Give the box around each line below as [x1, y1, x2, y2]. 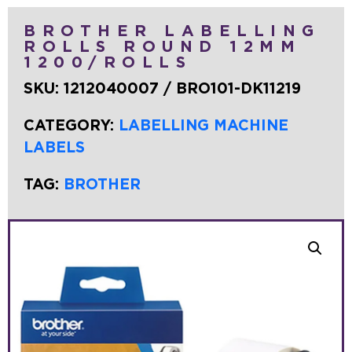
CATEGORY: [24, 116, 119, 135]
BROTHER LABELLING [24, 21, 321, 41]
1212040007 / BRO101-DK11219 [64, 79, 301, 98]
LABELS [24, 138, 85, 157]
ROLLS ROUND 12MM [24, 37, 301, 57]
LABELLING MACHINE [119, 116, 288, 135]
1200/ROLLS [24, 53, 192, 72]
